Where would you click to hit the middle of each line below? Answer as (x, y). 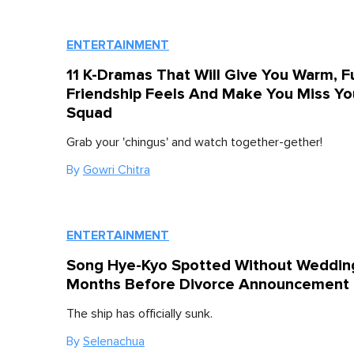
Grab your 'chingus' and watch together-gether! (194, 142)
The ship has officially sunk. (139, 314)
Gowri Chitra (117, 170)
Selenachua (114, 341)
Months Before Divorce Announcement (208, 284)
